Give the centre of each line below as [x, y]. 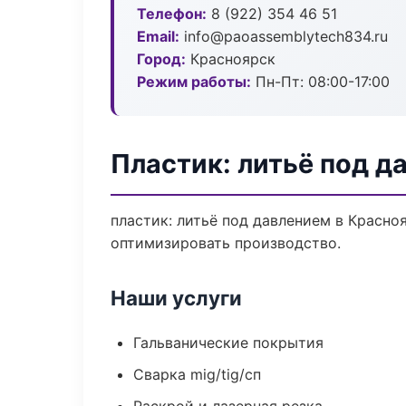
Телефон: [172, 14]
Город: [161, 59]
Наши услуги [176, 298]
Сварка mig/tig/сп [197, 374]
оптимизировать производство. [226, 243]
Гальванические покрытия [228, 343]
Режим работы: [194, 82]
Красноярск [231, 59]
